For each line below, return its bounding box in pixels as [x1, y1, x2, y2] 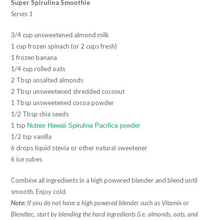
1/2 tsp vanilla [11, 132, 52, 140]
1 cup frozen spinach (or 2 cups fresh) [11, 42, 117, 50]
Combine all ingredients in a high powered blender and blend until [11, 176, 198, 184]
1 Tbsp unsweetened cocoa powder [11, 98, 114, 107]
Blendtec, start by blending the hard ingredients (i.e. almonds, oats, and [11, 210, 198, 218]
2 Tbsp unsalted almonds [11, 76, 84, 84]
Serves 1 [11, 9, 33, 18]
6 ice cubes [11, 155, 43, 163]
